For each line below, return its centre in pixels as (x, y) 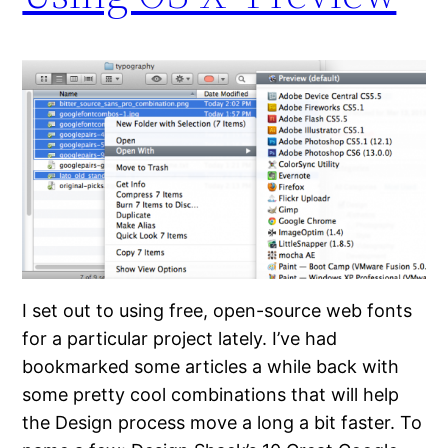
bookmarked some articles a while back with (211, 367)
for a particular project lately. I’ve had (180, 339)
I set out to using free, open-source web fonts (217, 311)
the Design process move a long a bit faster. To (222, 423)
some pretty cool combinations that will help (211, 395)
